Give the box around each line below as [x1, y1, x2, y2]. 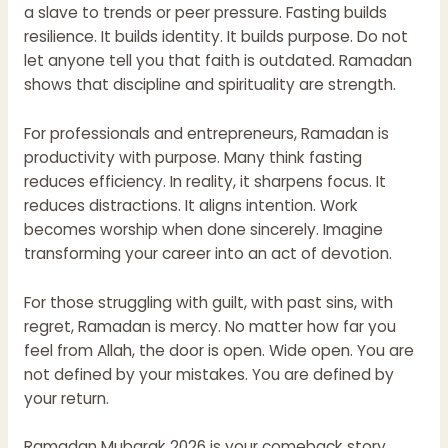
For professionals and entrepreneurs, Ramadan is [23, 122, 389, 144]
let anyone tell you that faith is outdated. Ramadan [23, 49, 412, 71]
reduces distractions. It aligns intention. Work [23, 194, 358, 216]
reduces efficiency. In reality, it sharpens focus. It [23, 170, 386, 192]
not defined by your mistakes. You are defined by [23, 363, 394, 385]
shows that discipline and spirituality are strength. [23, 73, 396, 95]
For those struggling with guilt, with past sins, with [23, 291, 393, 313]
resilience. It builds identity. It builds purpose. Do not [23, 25, 408, 47]
